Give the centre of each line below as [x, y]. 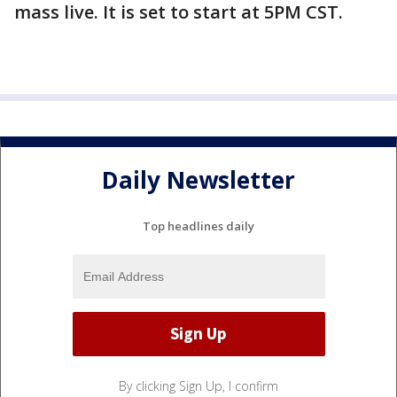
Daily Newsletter [198, 180]
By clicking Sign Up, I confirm [198, 385]
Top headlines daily [198, 226]
